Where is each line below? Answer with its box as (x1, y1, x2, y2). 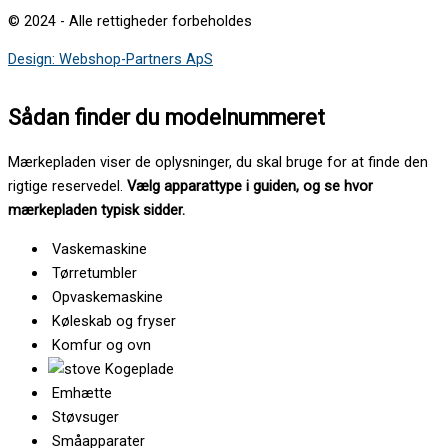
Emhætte (52, 383, 112, 402)
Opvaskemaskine (52, 287, 163, 306)
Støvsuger (52, 407, 119, 426)
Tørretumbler (52, 263, 137, 282)
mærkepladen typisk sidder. (8, 201, 185, 220)
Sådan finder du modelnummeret (8, 105, 325, 131)
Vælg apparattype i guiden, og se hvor (127, 177, 373, 196)
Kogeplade (105, 359, 174, 378)
